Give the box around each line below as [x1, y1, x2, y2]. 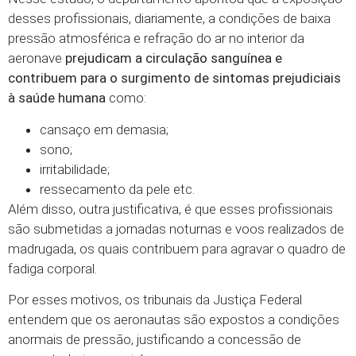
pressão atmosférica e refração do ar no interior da [8, 30, 304, 47]
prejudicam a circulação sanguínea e [62, 50, 282, 67]
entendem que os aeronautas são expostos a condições [8, 311, 339, 327]
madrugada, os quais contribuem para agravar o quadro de [8, 240, 346, 257]
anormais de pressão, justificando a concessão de [8, 331, 301, 347]
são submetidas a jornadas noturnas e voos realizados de [8, 220, 344, 237]
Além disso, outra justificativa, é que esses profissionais [8, 200, 333, 217]
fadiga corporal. [8, 260, 97, 277]
